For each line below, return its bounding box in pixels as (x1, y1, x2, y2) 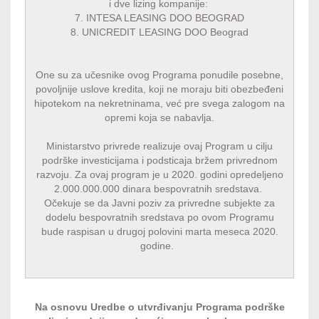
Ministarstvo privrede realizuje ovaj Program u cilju (46, 140, 273, 152)
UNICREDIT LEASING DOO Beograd (82, 26, 249, 38)
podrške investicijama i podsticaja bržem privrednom (41, 155, 278, 166)
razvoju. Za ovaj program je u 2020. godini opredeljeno (36, 169, 283, 180)
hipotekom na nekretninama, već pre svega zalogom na (34, 98, 285, 109)
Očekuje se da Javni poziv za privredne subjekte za (44, 197, 275, 209)
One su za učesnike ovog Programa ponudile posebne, (36, 69, 283, 80)
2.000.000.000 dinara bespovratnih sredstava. (54, 183, 265, 194)
